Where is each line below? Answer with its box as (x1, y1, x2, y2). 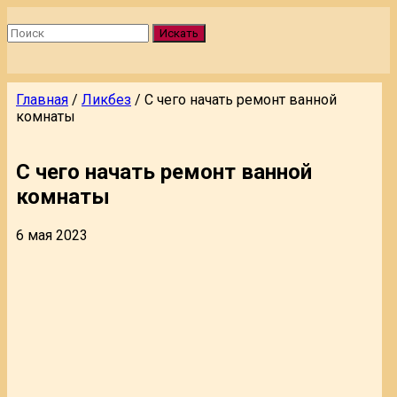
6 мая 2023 (16, 226, 88, 244)
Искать (160, 27, 198, 40)
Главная (16, 91, 68, 108)
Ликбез (82, 91, 131, 108)
